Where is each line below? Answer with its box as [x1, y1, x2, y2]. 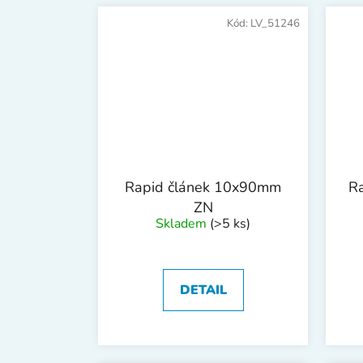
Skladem [156, 214, 210, 233]
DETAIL [179, 280, 227, 299]
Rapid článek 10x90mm [125, 177, 281, 197]
